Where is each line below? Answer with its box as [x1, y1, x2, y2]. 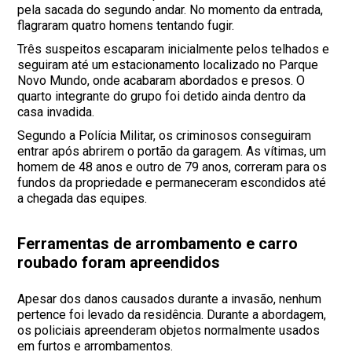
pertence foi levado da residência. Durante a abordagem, [17, 306, 327, 322]
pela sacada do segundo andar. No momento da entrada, [17, 2, 324, 17]
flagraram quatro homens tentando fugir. [17, 17, 235, 33]
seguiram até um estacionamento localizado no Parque [17, 57, 319, 72]
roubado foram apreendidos [17, 252, 221, 272]
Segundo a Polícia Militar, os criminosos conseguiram [17, 127, 312, 143]
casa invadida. [17, 104, 95, 119]
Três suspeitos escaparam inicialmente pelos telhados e [17, 41, 330, 57]
